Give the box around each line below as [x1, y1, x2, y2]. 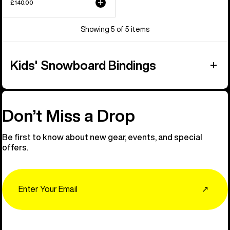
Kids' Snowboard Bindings [10, 59, 156, 71]
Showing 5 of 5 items [81, 25, 149, 33]
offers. [2, 143, 28, 151]
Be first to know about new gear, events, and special [2, 132, 202, 141]
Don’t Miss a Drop [2, 107, 135, 124]
